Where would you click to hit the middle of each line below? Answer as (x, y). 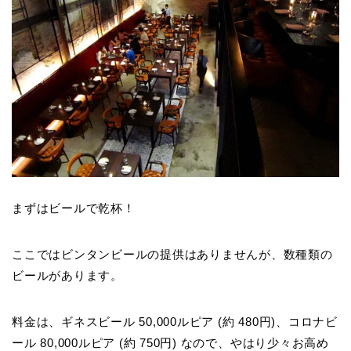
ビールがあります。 (67, 276)
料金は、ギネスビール (76, 322)
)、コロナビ (304, 322)
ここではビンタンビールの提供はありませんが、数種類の (172, 255)
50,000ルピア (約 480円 (205, 322)
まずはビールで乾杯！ (74, 208)
